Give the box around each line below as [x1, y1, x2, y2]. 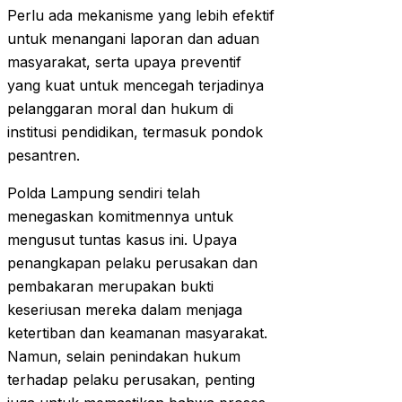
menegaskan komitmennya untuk [7, 207, 233, 226]
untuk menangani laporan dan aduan [7, 30, 259, 48]
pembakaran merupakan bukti [7, 277, 214, 296]
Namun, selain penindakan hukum [7, 347, 240, 366]
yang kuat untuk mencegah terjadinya [7, 76, 264, 95]
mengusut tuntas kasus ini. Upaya [7, 231, 237, 249]
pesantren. [7, 146, 80, 165]
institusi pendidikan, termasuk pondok [7, 123, 263, 142]
